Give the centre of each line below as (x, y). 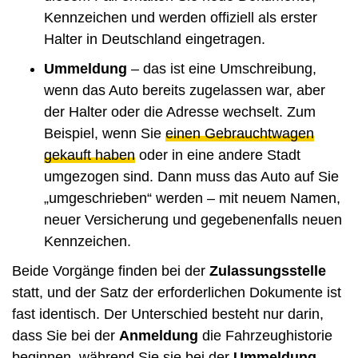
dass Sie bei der (66, 335)
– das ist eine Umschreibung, (222, 68)
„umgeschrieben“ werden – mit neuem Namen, (192, 198)
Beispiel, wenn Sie (105, 133)
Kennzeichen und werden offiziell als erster (181, 17)
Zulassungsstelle (268, 270)
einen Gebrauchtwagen (240, 133)
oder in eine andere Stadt (218, 155)
